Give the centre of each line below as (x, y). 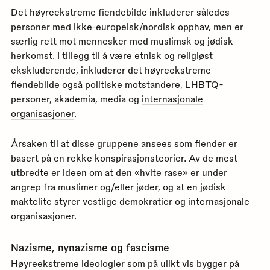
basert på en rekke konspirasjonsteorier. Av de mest (124, 158)
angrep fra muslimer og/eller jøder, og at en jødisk (118, 187)
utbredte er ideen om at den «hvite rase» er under (119, 173)
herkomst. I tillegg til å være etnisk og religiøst (111, 56)
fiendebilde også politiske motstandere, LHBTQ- (117, 85)
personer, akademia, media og (76, 99)
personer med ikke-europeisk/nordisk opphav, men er (127, 27)
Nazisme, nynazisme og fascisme (90, 247)
